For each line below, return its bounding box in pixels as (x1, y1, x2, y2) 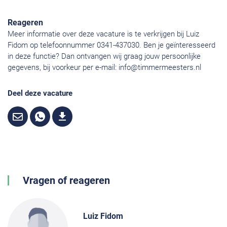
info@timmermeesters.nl (119, 63, 201, 72)
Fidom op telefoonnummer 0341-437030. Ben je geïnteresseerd (8, 41, 215, 50)
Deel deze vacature (8, 89, 72, 98)
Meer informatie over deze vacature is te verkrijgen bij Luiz (8, 29, 199, 39)
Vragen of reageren (23, 174, 110, 187)
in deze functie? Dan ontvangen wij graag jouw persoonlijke (8, 52, 201, 61)
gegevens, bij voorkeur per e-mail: (8, 63, 119, 72)
